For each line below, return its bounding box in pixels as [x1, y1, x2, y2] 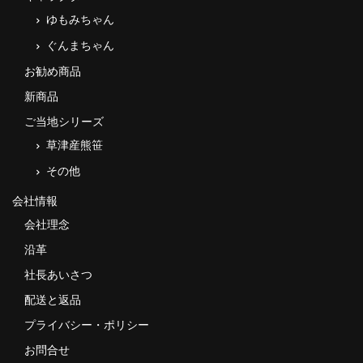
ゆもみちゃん [45, 12, 114, 26]
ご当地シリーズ [23, 114, 104, 128]
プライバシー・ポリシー [23, 318, 149, 331]
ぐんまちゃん [45, 38, 114, 52]
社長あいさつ [23, 267, 92, 281]
